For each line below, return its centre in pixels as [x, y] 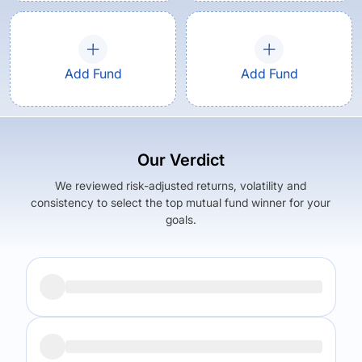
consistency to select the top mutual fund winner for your [181, 202]
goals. [181, 219]
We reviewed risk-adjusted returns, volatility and [181, 185]
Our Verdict [181, 160]
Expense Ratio [243, 333]
